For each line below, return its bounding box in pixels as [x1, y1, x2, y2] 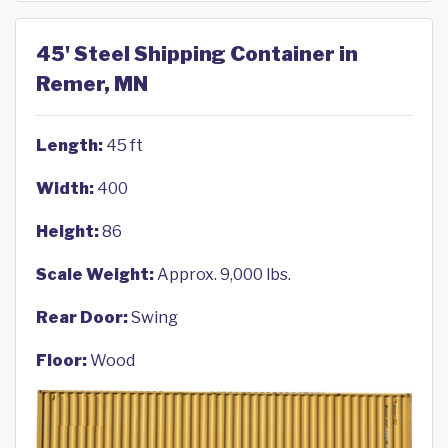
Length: [36, 136, 103, 156]
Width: [36, 179, 94, 199]
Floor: [36, 351, 87, 371]
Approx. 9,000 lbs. [154, 265, 291, 285]
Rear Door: [36, 308, 128, 328]
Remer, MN [36, 72, 148, 97]
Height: [36, 222, 99, 242]
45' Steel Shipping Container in [36, 42, 358, 67]
